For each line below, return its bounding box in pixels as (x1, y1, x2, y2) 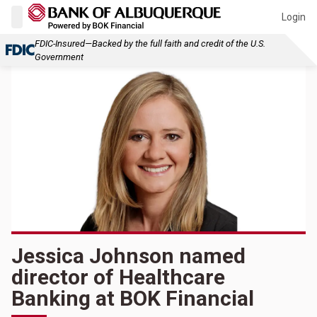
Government (35, 51, 83, 62)
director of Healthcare (11, 265, 225, 290)
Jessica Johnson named (11, 243, 246, 269)
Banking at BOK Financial (11, 286, 254, 311)
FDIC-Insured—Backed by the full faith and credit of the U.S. (35, 38, 265, 49)
